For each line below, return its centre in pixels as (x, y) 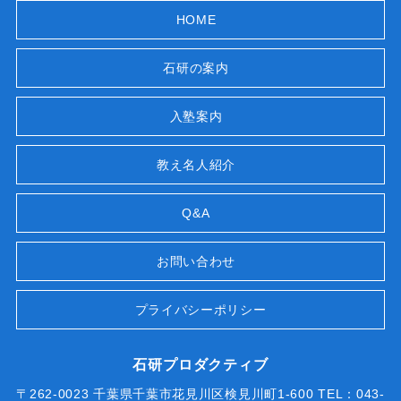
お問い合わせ (196, 262)
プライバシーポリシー (200, 310)
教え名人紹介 (196, 165)
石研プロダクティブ (200, 365)
